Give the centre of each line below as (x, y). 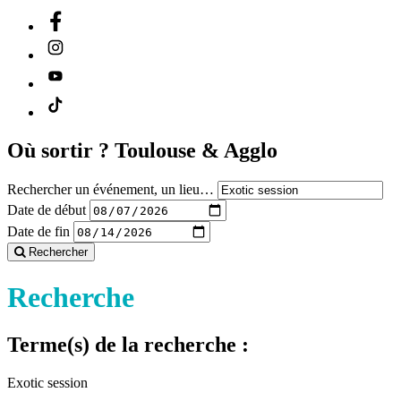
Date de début (47, 209)
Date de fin (38, 231)
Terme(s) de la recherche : (128, 345)
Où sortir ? (61, 151)
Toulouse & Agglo (196, 151)
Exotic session (47, 382)
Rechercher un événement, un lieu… (111, 190)
